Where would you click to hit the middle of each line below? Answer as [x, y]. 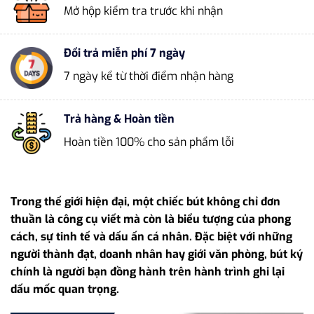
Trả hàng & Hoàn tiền [119, 118]
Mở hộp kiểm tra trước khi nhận [143, 11]
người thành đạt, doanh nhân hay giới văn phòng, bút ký [157, 254]
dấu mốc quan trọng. [65, 289]
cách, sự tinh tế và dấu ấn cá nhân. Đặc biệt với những [151, 236]
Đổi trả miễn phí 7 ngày [124, 53]
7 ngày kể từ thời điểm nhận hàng [149, 76]
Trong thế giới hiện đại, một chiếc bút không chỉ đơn [145, 201]
